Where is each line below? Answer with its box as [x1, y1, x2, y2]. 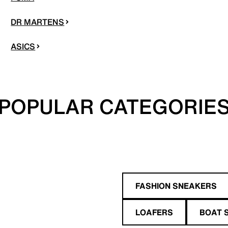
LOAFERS [135, 206, 173, 218]
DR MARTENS [11, 15, 65, 28]
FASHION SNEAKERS [135, 179, 217, 192]
